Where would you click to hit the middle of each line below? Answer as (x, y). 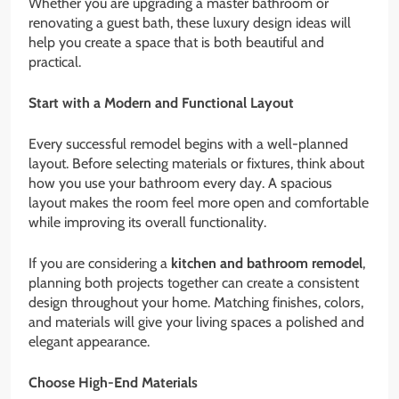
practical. (55, 62)
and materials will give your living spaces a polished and (196, 322)
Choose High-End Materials (113, 383)
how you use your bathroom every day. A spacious (180, 183)
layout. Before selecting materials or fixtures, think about (196, 164)
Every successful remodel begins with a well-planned (188, 144)
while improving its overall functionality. (147, 223)
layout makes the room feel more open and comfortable (199, 203)
